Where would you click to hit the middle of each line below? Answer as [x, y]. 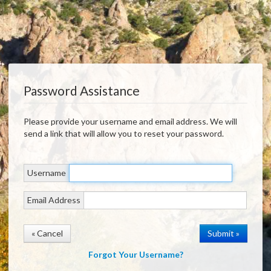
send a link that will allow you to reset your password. [124, 134]
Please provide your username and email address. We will [117, 122]
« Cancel [47, 233]
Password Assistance [82, 91]
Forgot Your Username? [135, 255]
